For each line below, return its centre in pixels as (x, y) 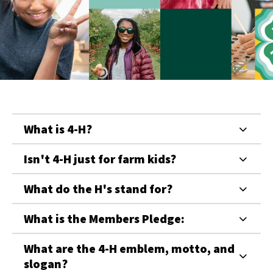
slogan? (46, 264)
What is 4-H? (58, 129)
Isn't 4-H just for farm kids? (100, 159)
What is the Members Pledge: (104, 218)
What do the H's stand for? (98, 189)
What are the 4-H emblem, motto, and (129, 248)
